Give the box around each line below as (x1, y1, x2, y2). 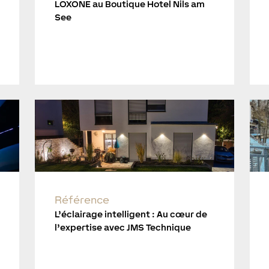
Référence (54, 193, 109, 206)
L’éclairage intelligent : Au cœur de (54, 208, 207, 219)
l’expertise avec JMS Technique (54, 222, 191, 232)
